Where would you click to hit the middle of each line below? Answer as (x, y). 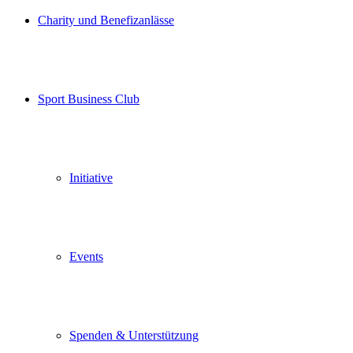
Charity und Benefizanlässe (106, 20)
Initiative (91, 178)
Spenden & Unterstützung (134, 335)
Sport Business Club (89, 99)
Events (86, 256)
